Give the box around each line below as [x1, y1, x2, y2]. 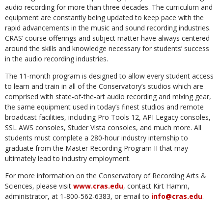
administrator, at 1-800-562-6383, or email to [5, 192, 151, 201]
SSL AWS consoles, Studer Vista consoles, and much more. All [5, 123, 201, 132]
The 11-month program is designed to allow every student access [5, 71, 214, 81]
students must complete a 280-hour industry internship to [5, 133, 188, 142]
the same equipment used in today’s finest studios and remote [5, 102, 204, 111]
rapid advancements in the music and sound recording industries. [5, 23, 211, 32]
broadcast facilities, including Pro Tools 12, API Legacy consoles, [5, 112, 211, 122]
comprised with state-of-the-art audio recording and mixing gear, [5, 92, 211, 101]
